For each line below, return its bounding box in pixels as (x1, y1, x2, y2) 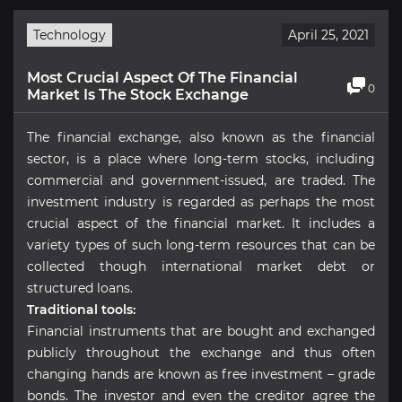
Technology (33, 26, 106, 43)
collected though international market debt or (27, 258, 375, 275)
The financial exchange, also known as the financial (27, 128, 375, 145)
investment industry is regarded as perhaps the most (27, 193, 375, 210)
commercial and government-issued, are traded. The (27, 171, 375, 188)
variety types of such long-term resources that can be (27, 236, 375, 253)
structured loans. (27, 279, 133, 296)
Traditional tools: (27, 301, 135, 318)
